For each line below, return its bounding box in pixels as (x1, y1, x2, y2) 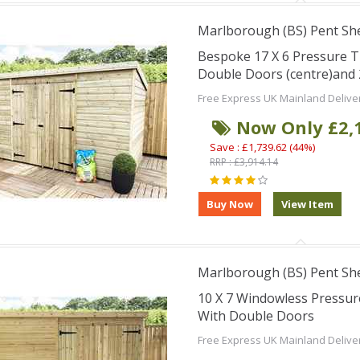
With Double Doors (197, 307, 314, 325)
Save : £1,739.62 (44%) (209, 140, 315, 154)
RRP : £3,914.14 (209, 155, 278, 169)
